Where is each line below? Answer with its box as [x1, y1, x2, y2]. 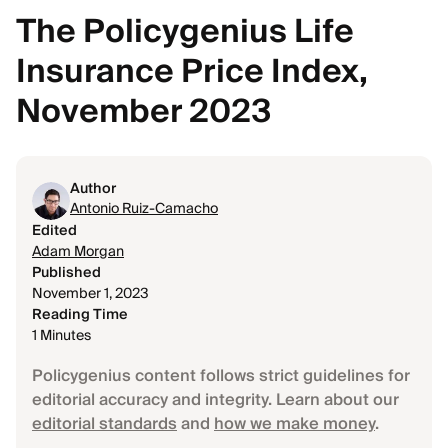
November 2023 [16, 84, 271, 140]
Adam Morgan [32, 240, 124, 264]
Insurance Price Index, [16, 44, 367, 100]
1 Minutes [32, 324, 91, 348]
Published [32, 261, 101, 285]
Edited [32, 219, 77, 243]
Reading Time [32, 303, 128, 327]
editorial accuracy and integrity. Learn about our [32, 386, 399, 414]
